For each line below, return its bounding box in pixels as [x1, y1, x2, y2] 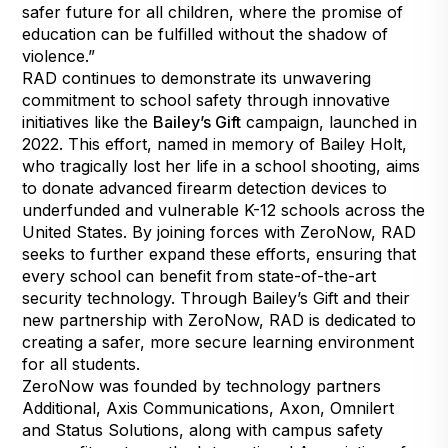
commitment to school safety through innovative [22, 89, 391, 110]
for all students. [22, 353, 141, 374]
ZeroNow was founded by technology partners [22, 375, 382, 396]
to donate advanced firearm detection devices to [22, 177, 388, 198]
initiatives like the [22, 111, 154, 132]
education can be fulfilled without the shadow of [22, 23, 389, 44]
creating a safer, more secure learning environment [22, 331, 415, 352]
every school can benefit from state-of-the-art [22, 265, 377, 286]
